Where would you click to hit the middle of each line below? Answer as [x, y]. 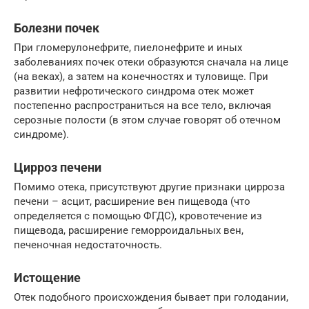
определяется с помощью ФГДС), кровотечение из [138, 216]
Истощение [47, 278]
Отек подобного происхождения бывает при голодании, [151, 297]
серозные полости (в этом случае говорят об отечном [147, 120]
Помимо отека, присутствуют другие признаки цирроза [149, 187]
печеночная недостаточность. [88, 245]
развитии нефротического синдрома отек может [134, 91]
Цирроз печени [58, 167]
